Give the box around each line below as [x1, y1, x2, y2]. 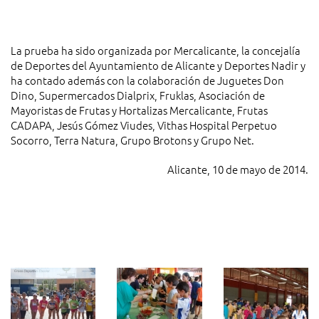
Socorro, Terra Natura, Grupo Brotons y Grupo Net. [11, 132, 254, 148]
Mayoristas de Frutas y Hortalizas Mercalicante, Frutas [11, 103, 268, 118]
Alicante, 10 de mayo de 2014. [167, 162, 308, 177]
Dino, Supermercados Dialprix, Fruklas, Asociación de [11, 88, 265, 103]
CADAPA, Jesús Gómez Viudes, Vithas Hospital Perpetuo [11, 117, 277, 133]
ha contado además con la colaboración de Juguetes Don [11, 73, 286, 88]
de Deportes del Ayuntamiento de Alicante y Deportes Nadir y [11, 58, 305, 73]
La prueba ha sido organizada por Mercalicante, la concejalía [11, 43, 300, 58]
